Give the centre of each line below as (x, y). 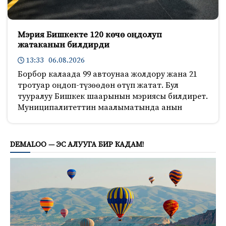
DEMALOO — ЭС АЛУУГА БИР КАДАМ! (77, 144)
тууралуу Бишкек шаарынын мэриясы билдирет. (113, 96)
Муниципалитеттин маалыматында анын (100, 107)
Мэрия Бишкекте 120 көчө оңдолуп (90, 35)
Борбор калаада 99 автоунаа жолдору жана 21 (107, 74)
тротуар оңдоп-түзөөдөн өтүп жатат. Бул (98, 85)
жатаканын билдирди (64, 45)
